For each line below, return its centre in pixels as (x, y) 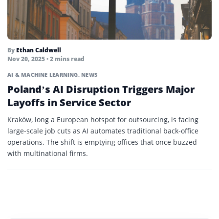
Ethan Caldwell (39, 50)
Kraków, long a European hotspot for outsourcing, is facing (103, 120)
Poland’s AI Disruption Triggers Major (101, 89)
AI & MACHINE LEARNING (43, 75)
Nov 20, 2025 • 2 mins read (46, 59)
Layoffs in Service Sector (69, 103)
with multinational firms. (48, 153)
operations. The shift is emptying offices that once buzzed (102, 142)
